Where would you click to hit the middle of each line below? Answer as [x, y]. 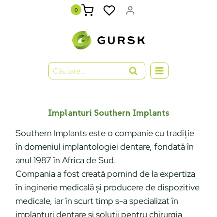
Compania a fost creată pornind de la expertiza [105, 173]
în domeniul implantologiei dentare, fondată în [105, 146]
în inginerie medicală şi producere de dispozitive [108, 187]
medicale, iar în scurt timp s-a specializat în [97, 201]
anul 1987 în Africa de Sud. [66, 160]
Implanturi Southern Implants [108, 112]
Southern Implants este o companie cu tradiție [105, 133]
